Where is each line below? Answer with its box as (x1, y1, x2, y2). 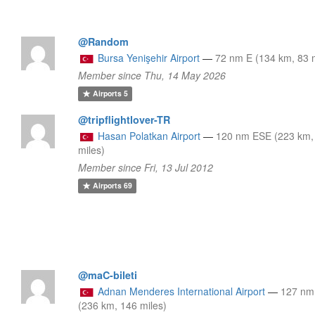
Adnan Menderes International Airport (98, 283, 266, 298)
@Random (78, 34, 129, 49)
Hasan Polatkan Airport (98, 128, 201, 143)
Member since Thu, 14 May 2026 (78, 67, 226, 82)
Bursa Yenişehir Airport (98, 50, 200, 65)
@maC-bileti (78, 267, 138, 282)
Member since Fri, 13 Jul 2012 (78, 160, 214, 174)
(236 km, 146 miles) (78, 297, 167, 312)
